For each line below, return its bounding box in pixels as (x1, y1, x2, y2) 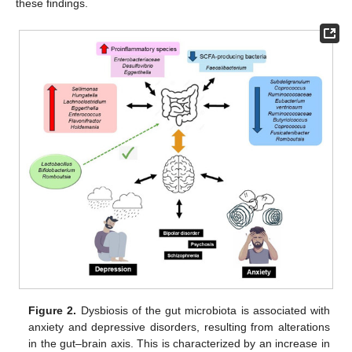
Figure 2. (28, 304, 77, 317)
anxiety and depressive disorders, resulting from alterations (28, 321, 330, 334)
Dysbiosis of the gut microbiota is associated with (76, 304, 330, 317)
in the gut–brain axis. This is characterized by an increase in (28, 337, 330, 350)
